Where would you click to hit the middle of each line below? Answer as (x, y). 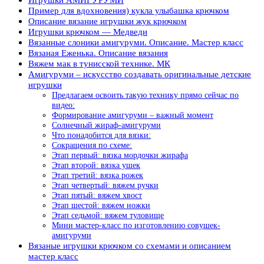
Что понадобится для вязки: (101, 135)
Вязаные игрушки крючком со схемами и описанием (130, 245)
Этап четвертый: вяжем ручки (105, 185)
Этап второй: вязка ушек (96, 165)
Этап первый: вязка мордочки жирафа (120, 155)
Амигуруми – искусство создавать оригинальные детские (140, 74)
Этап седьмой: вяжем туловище (108, 215)
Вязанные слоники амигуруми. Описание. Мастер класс (136, 42)
